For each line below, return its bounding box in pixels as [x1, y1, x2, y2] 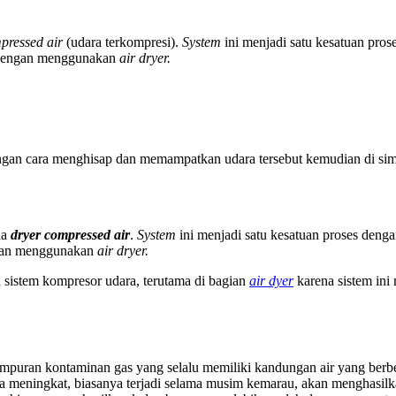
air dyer [249, 272, 293, 288]
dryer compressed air [11, 226, 130, 242]
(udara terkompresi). [63, 34, 182, 49]
